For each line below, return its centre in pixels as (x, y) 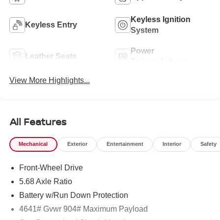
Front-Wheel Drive (51, 167)
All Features (38, 121)
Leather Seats (51, 56)
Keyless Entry (51, 25)
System (145, 30)
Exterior (77, 144)
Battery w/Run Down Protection (73, 195)
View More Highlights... (49, 80)
